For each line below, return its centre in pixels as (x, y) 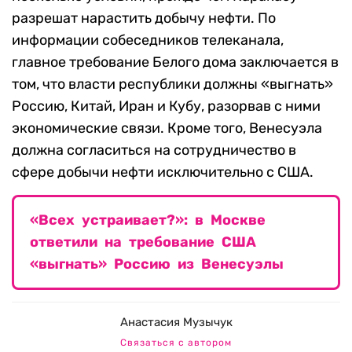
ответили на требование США (143, 242)
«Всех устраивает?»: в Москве (148, 220)
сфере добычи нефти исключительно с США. (163, 172)
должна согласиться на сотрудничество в (154, 150)
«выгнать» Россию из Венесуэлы (157, 264)
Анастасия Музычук (176, 323)
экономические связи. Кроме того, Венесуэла (167, 128)
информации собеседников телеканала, (148, 40)
